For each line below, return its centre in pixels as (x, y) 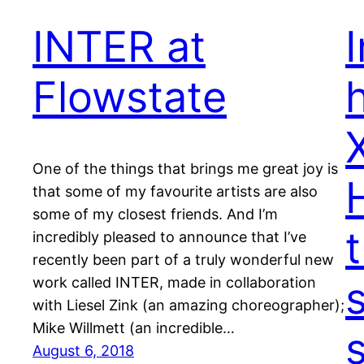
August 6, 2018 (83, 351)
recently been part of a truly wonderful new (183, 260)
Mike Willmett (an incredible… (134, 328)
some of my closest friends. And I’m (155, 214)
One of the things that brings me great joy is (185, 169)
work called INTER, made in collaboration (174, 283)
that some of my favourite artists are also (175, 192)
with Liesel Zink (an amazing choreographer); (188, 305)
